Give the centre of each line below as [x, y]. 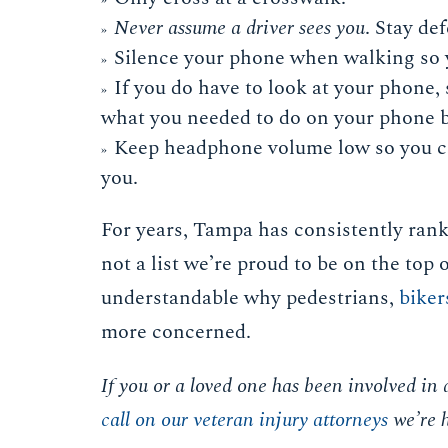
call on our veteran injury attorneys [245, 419]
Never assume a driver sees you [240, 27]
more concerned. [176, 331]
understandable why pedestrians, [250, 297]
